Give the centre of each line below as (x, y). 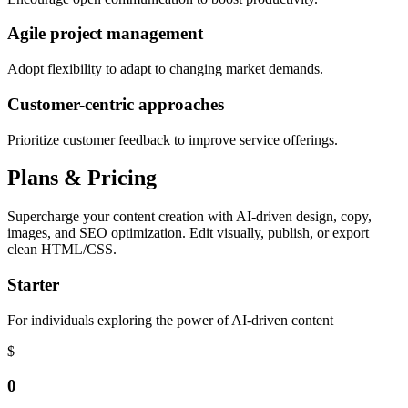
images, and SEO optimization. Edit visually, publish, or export (188, 233)
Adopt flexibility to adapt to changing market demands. (165, 69)
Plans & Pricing (82, 178)
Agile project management (105, 34)
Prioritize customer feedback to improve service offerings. (173, 139)
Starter (33, 285)
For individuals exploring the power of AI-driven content (170, 320)
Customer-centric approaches (116, 104)
